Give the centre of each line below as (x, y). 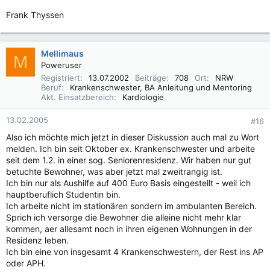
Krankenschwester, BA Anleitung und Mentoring (161, 87)
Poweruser (61, 65)
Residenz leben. (37, 240)
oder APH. (26, 263)
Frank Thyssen (35, 15)
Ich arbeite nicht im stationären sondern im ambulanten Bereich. (131, 206)
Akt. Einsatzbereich (77, 97)
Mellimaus (62, 53)
